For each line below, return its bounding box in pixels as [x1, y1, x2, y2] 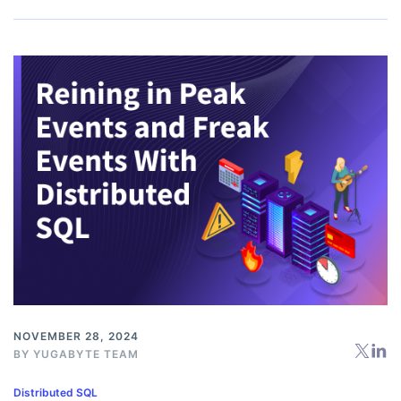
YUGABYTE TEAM [33, 346, 139, 361]
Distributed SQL [13, 385, 98, 399]
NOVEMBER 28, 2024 [13, 328, 139, 343]
